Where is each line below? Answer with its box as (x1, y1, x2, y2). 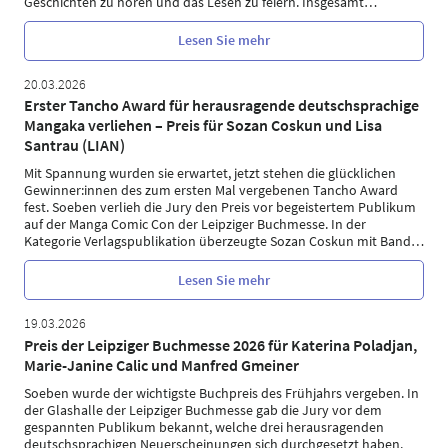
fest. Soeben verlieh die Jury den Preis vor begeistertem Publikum (24, 198, 416, 217)
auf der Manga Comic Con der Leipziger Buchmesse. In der (24, 215, 366, 234)
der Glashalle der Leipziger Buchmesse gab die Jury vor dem (24, 400, 382, 419)
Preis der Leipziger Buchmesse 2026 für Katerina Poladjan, (24, 334, 417, 355)
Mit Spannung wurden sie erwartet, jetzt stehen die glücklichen (24, 164, 396, 183)
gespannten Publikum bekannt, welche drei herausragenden (24, 417, 384, 436)
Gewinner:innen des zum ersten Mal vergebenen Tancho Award (24, 181, 398, 200)
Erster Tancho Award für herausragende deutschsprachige (24, 95, 419, 116)
